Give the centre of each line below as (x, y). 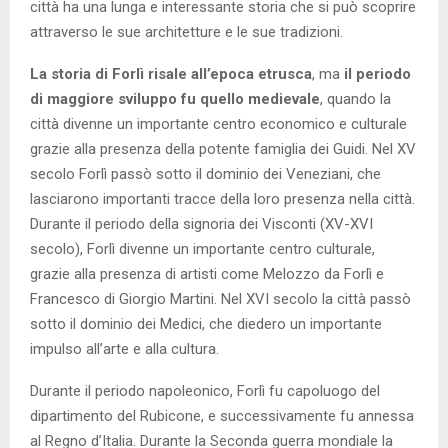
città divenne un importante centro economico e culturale (218, 123)
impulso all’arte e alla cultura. (124, 348)
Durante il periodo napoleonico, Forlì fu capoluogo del (205, 390)
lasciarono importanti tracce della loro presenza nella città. (222, 198)
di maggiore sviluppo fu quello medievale (175, 98)
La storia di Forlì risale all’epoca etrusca (171, 73)
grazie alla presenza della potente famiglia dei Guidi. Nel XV (223, 148)
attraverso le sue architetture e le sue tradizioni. (186, 31)
